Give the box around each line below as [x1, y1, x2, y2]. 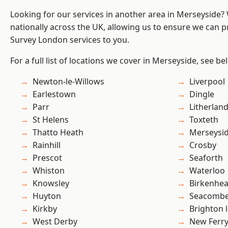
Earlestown [33, 89, 76, 100]
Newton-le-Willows [33, 76, 104, 88]
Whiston [33, 165, 65, 177]
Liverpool [189, 76, 225, 88]
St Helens [33, 114, 69, 126]
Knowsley [33, 178, 69, 189]
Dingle [189, 89, 214, 100]
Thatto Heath [33, 127, 83, 138]
